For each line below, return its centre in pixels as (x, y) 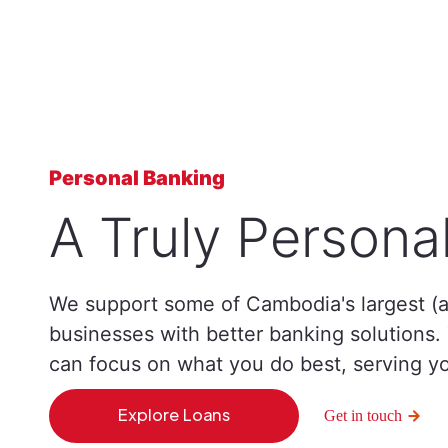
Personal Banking (137, 178)
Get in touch (363, 415)
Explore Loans (174, 414)
